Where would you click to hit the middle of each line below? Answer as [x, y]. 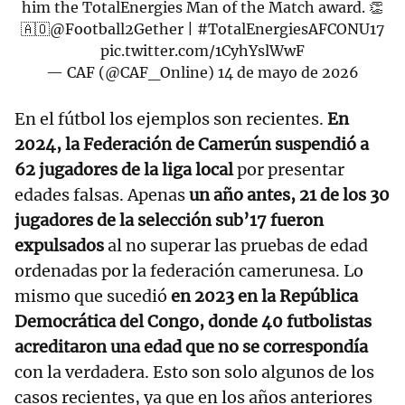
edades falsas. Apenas [100, 195]
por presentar [291, 170]
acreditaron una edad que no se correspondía [191, 347]
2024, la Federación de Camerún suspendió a [192, 145]
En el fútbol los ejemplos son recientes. [169, 119]
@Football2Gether [117, 29]
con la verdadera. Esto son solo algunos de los [194, 372]
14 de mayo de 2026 [288, 73]
